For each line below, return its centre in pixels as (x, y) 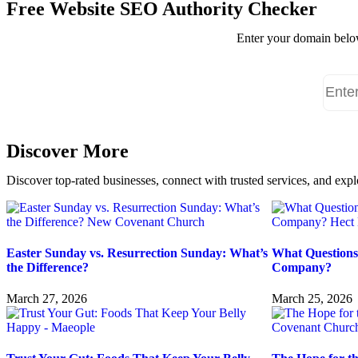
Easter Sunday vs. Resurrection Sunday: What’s (137, 253)
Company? (302, 267)
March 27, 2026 (47, 299)
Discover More (68, 151)
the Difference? (48, 267)
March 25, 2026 (312, 299)
